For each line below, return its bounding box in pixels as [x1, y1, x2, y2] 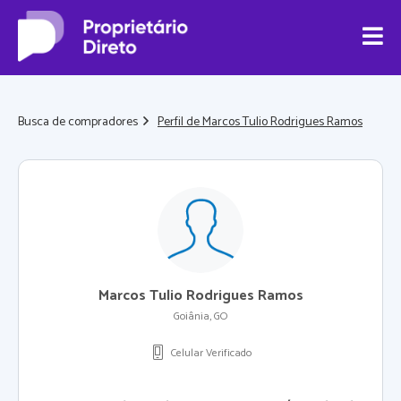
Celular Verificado [170, 345, 252, 362]
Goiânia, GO [174, 308, 227, 325]
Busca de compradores [18, 111, 138, 132]
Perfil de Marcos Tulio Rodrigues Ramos [158, 111, 363, 132]
